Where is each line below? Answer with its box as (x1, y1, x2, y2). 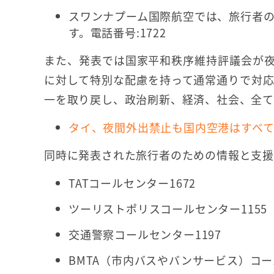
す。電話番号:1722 (68, 24, 166, 41)
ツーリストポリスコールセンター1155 (68, 201, 268, 217)
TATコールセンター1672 (68, 175, 196, 191)
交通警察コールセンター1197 (68, 226, 221, 243)
